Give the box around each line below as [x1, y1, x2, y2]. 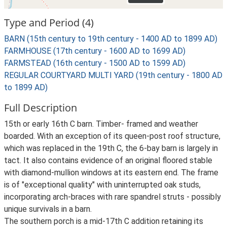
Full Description [4, 101, 77, 115]
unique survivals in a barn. [4, 204, 92, 214]
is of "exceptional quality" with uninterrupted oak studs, [4, 180, 201, 190]
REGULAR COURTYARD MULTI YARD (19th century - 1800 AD [4, 70, 222, 80]
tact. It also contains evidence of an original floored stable [4, 156, 212, 165]
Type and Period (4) [4, 16, 94, 29]
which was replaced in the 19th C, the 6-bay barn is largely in [4, 143, 218, 153]
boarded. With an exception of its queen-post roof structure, [4, 131, 220, 141]
